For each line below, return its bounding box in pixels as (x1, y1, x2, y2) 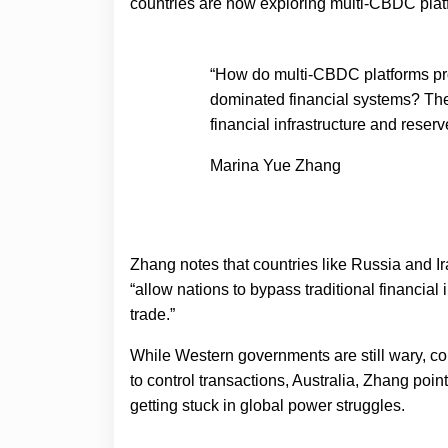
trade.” (130, 305, 175, 323)
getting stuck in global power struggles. (130, 396, 405, 414)
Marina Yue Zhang (210, 156, 341, 174)
